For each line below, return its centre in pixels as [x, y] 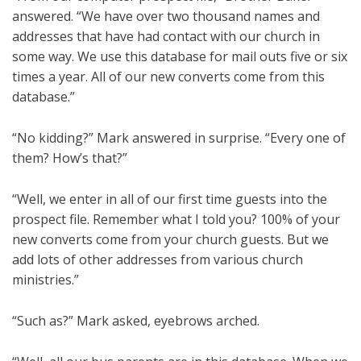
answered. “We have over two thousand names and [166, 17]
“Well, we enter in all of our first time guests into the [170, 199]
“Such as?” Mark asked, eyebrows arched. [136, 321]
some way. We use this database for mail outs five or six [180, 57]
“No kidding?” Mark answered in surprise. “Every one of [179, 138]
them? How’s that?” [70, 158]
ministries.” [46, 280]
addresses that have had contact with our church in [166, 37]
